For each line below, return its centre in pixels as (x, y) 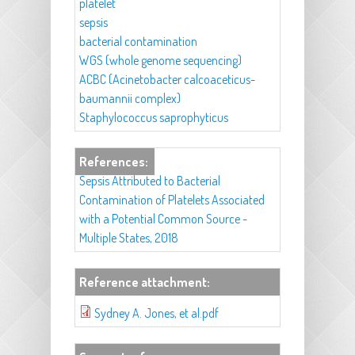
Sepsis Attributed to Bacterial (150, 181)
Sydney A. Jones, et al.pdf (157, 313)
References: (115, 162)
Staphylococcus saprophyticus (154, 118)
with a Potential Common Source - (163, 219)
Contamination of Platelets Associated (172, 200)
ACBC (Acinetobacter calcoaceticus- (167, 80)
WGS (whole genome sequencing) (160, 61)
